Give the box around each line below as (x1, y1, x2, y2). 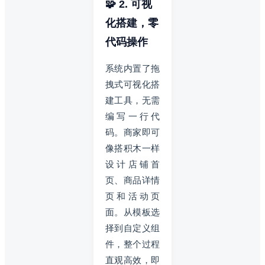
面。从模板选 (105, 206, 160, 217)
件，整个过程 (105, 238, 160, 249)
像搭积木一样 (105, 143, 160, 153)
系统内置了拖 (105, 63, 160, 73)
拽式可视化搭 (105, 79, 160, 89)
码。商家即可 (105, 127, 160, 137)
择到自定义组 (105, 222, 160, 233)
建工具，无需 (105, 95, 160, 105)
